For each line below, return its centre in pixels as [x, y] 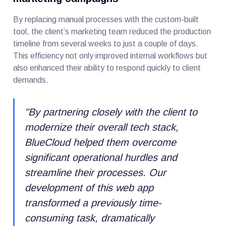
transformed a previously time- [93, 203]
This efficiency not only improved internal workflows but [110, 55]
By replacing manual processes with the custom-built [106, 19]
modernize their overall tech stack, [102, 127]
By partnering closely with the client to [113, 112]
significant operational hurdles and [101, 157]
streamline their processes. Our [96, 172]
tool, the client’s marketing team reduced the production [112, 31]
